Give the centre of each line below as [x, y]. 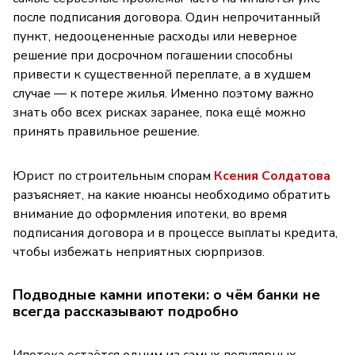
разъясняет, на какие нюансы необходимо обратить [172, 195]
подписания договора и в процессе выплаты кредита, [175, 233]
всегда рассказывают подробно [126, 311]
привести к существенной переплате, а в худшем [162, 74]
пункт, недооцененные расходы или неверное [155, 36]
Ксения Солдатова [272, 176]
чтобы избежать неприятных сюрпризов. [139, 252]
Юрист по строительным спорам [113, 176]
